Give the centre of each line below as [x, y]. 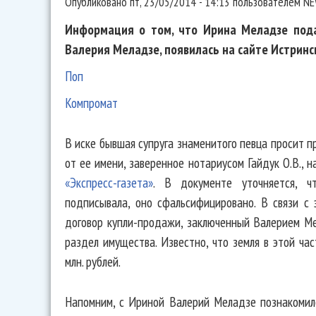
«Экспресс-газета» [109, 183]
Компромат [91, 103]
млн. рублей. [93, 262]
